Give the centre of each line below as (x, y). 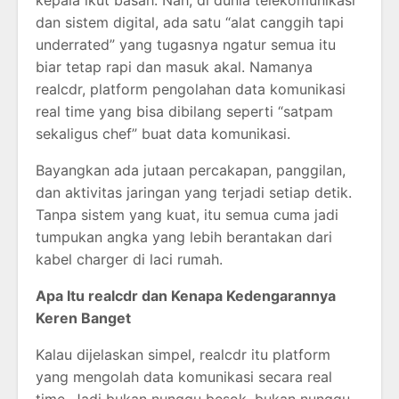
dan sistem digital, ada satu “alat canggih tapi (190, 23)
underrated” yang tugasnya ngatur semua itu (186, 45)
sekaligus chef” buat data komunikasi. (163, 134)
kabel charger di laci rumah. (129, 260)
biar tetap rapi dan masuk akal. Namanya (174, 67)
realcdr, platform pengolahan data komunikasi (191, 90)
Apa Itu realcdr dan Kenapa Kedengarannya (186, 296)
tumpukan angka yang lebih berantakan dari (184, 237)
